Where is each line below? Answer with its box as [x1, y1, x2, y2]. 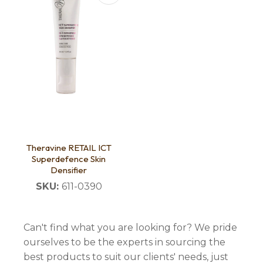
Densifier [50, 164, 87, 176]
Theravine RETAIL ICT [26, 142, 112, 154]
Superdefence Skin [32, 153, 106, 165]
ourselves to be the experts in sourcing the [23, 237, 225, 248]
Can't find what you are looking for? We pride [23, 222, 237, 234]
